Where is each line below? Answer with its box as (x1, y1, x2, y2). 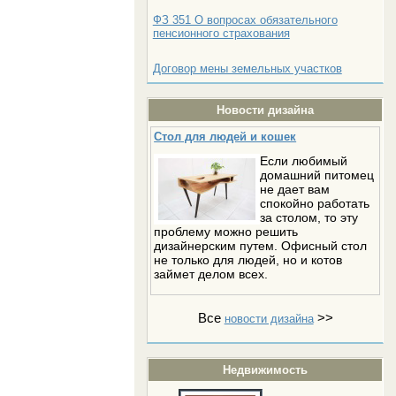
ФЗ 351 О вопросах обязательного (152, 13, 338, 27)
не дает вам (260, 182, 331, 196)
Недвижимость (223, 363, 308, 377)
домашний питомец (260, 168, 375, 182)
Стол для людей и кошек (154, 130, 297, 143)
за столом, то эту (260, 210, 359, 225)
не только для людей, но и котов (154, 253, 343, 267)
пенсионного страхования (152, 27, 290, 40)
